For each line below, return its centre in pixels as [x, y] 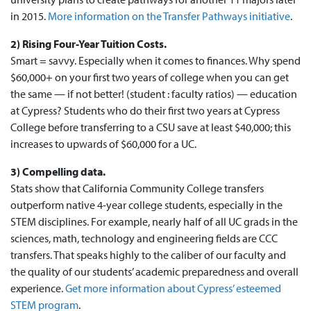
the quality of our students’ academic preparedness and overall [154, 272]
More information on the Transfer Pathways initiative [169, 16]
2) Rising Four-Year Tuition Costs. [89, 44]
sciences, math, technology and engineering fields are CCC [144, 238]
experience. [38, 288]
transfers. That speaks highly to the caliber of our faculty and [148, 255]
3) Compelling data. [59, 172]
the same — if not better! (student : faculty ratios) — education [154, 94]
